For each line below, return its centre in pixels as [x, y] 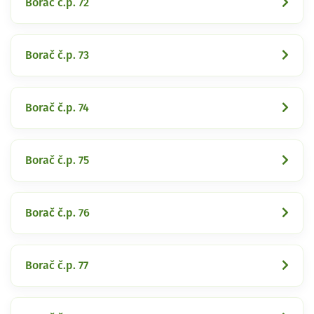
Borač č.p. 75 [57, 160]
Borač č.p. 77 [57, 265]
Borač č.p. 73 [57, 55]
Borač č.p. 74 [57, 108]
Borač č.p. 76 [57, 213]
